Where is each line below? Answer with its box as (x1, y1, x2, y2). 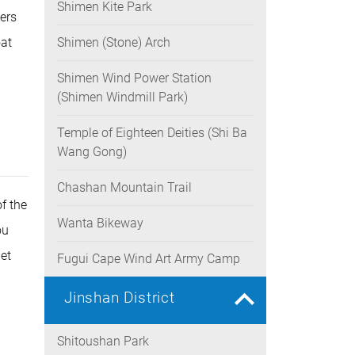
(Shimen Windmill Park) (57, 90, 188, 105)
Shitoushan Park (57, 334, 149, 349)
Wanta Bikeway (57, 216, 143, 231)
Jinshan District (64, 288, 175, 307)
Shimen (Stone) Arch (57, 35, 170, 50)
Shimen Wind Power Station (57, 71, 212, 86)
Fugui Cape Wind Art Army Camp (57, 251, 240, 266)
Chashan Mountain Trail (57, 180, 192, 195)
